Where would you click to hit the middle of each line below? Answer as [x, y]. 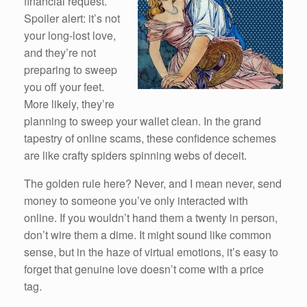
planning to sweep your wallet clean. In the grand [143, 121]
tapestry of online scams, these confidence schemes [150, 138]
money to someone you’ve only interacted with [136, 200]
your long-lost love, [70, 35]
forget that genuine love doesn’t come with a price [144, 269]
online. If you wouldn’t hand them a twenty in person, [151, 217]
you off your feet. [64, 86]
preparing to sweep [71, 69]
